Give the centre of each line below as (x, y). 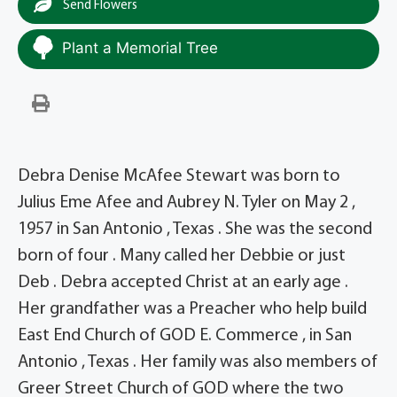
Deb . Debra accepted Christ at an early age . (183, 283)
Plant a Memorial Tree (140, 48)
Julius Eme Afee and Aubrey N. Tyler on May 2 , (187, 203)
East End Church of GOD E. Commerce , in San (185, 336)
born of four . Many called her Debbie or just (182, 257)
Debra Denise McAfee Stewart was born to (179, 177)
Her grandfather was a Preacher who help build (192, 310)
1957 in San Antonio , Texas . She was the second (195, 230)
